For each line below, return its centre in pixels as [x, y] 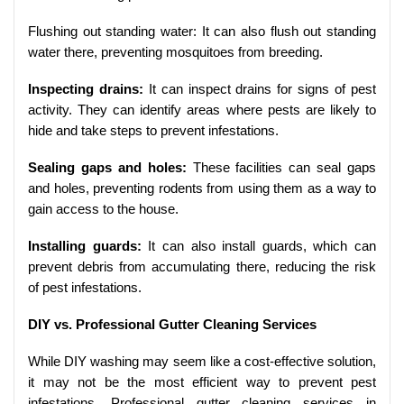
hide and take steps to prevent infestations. [153, 131]
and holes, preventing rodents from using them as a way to [202, 188]
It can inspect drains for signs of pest [260, 89]
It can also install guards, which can [258, 246]
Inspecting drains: [86, 89]
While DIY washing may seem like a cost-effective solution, [202, 362]
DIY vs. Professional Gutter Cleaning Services [172, 325]
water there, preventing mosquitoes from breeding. [175, 52]
